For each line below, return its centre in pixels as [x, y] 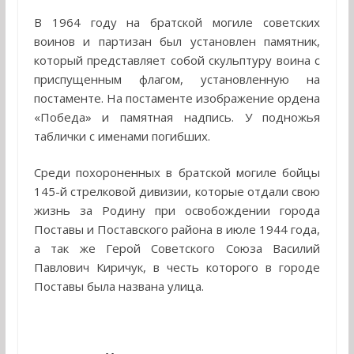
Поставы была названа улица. [119, 286]
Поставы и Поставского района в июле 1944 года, [177, 230]
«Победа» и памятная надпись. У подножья [177, 117]
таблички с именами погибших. [122, 136]
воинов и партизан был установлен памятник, [177, 41]
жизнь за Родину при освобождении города [177, 211]
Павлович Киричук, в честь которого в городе [177, 267]
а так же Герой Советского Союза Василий [177, 249]
